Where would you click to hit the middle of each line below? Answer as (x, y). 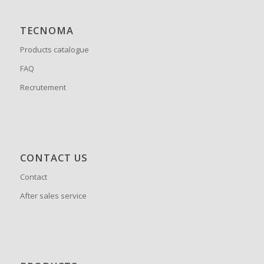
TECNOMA (47, 31)
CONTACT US (54, 158)
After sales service (53, 196)
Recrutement (43, 88)
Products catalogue (54, 50)
